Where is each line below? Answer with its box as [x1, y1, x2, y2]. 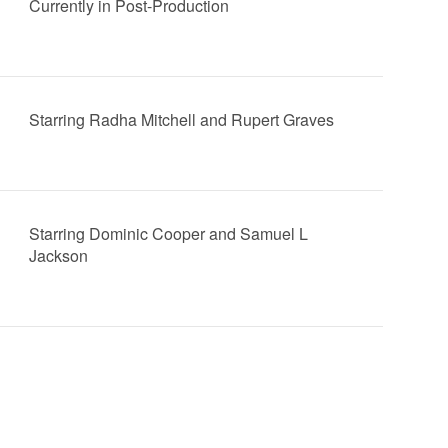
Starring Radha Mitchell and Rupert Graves [28, 108, 334, 131]
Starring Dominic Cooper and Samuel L [28, 222, 308, 245]
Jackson [28, 244, 88, 267]
